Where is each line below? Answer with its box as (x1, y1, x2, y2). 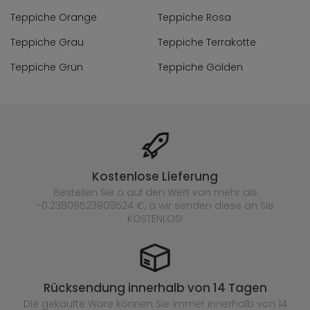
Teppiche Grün (10, 60, 83, 74)
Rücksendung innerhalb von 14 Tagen (43, 280, 267, 296)
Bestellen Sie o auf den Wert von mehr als (53, 185, 257, 199)
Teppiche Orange (10, 10, 97, 24)
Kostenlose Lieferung (92, 168, 218, 185)
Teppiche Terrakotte (158, 35, 257, 49)
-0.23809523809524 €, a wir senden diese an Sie (36, 199, 274, 212)
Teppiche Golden (158, 60, 244, 74)
